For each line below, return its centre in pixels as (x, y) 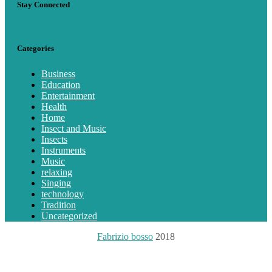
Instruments (63, 150)
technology (63, 194)
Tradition (59, 205)
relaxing (57, 172)
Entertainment (68, 95)
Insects (54, 139)
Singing (56, 183)
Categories (36, 48)
